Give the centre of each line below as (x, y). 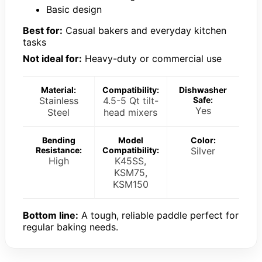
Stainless (58, 101)
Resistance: (58, 150)
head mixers (131, 113)
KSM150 (130, 185)
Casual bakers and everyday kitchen (144, 31)
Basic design (74, 10)
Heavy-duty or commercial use (152, 59)
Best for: (43, 31)
